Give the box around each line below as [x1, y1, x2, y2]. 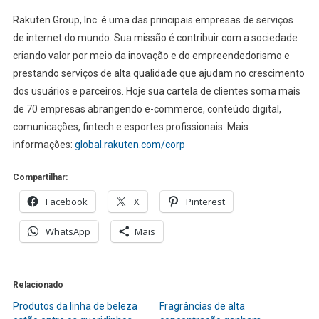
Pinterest [185, 195, 225, 209]
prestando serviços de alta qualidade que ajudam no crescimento [12, 68, 305, 80]
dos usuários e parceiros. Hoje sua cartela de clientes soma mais [12, 85, 300, 98]
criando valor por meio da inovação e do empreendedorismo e [12, 50, 290, 62]
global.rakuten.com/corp [74, 139, 185, 151]
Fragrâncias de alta [159, 300, 245, 313]
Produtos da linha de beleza [12, 300, 137, 313]
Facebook [45, 195, 88, 209]
